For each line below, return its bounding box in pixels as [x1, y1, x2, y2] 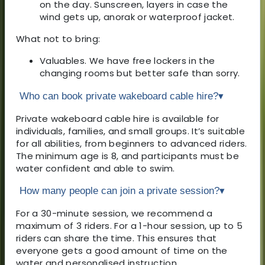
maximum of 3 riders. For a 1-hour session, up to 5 [16, 219, 243, 232]
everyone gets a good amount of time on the [16, 244, 228, 257]
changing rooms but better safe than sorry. [40, 66, 240, 79]
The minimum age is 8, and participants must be [16, 149, 240, 162]
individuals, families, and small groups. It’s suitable [16, 124, 245, 137]
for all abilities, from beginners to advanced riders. [16, 137, 247, 150]
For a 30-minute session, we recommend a [16, 206, 213, 219]
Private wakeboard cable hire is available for [16, 112, 219, 125]
